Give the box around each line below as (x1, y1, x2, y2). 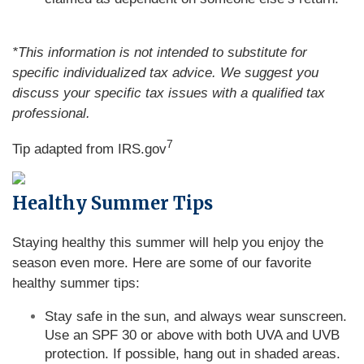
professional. (12, 106, 90, 121)
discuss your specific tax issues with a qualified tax (12, 85, 325, 101)
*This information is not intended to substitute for (12, 45, 307, 60)
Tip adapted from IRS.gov (12, 141, 167, 157)
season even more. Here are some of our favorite (12, 255, 311, 271)
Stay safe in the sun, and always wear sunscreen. (45, 309, 347, 324)
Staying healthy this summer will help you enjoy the (12, 235, 323, 250)
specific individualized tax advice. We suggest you (12, 65, 318, 80)
